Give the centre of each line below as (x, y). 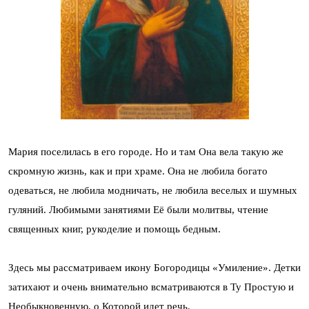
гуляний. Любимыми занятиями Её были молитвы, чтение (138, 209)
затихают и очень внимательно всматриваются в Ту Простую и (151, 287)
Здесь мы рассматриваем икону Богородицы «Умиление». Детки (154, 267)
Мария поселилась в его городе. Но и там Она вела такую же (146, 151)
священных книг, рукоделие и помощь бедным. (114, 229)
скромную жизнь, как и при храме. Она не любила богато (138, 171)
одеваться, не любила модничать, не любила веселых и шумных (153, 190)
